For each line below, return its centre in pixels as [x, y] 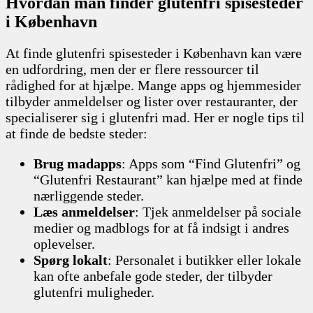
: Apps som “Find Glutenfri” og [211, 163]
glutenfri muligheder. [94, 292]
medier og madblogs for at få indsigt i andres [161, 227]
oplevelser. [64, 243]
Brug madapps [78, 163]
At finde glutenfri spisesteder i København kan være [154, 53]
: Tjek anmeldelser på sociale [218, 211]
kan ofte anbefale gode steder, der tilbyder [153, 276]
